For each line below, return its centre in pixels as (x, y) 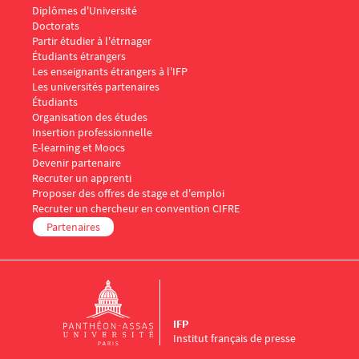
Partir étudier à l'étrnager (92, 41)
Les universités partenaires (96, 87)
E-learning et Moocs (79, 148)
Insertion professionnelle (92, 133)
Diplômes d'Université (85, 11)
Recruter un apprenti (82, 178)
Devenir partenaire (77, 163)
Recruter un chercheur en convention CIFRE (136, 209)
